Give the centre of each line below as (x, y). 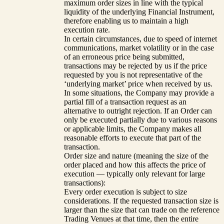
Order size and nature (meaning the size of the (136, 155)
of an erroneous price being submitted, (124, 56)
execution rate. (87, 29)
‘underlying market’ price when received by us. (138, 83)
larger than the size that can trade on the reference (142, 209)
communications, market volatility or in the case (139, 47)
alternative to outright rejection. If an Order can (138, 110)
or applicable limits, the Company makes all (133, 128)
